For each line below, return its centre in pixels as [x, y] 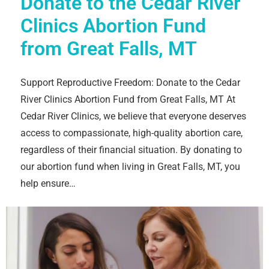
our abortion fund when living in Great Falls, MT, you [130, 167]
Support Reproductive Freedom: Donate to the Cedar [130, 83]
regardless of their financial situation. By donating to [131, 150]
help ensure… [48, 184]
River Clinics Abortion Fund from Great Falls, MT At [128, 100]
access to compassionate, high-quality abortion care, [131, 133]
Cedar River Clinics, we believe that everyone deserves [133, 116]
